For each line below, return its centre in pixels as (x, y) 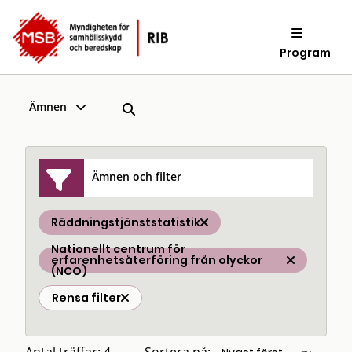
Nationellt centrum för (118, 249)
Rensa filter (86, 298)
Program (306, 52)
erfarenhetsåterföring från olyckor (157, 260)
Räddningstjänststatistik (126, 222)
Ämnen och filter (137, 176)
